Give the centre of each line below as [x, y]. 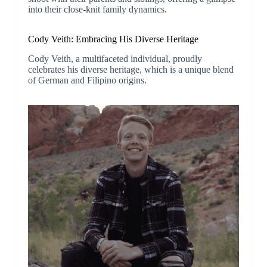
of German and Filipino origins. [87, 80]
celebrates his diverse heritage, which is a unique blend [131, 70]
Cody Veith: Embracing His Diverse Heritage [113, 39]
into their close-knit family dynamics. [97, 10]
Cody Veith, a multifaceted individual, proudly [115, 59]
